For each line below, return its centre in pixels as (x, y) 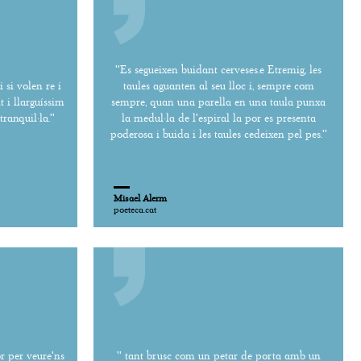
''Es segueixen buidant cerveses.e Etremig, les (218, 69)
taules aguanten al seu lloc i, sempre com (218, 85)
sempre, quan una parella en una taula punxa (218, 102)
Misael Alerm (140, 198)
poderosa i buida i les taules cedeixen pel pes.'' (218, 134)
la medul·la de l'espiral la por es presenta (218, 118)
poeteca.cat (135, 209)
